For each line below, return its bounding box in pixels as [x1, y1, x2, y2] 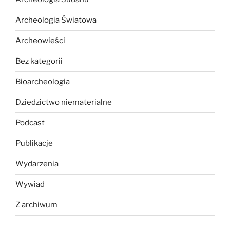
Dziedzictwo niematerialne [15, 98, 112, 107]
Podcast [15, 118, 45, 127]
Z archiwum [15, 200, 57, 209]
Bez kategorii [15, 56, 63, 66]
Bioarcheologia [15, 77, 70, 86]
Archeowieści [15, 36, 65, 45]
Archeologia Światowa [15, 15, 97, 25]
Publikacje [15, 139, 53, 148]
